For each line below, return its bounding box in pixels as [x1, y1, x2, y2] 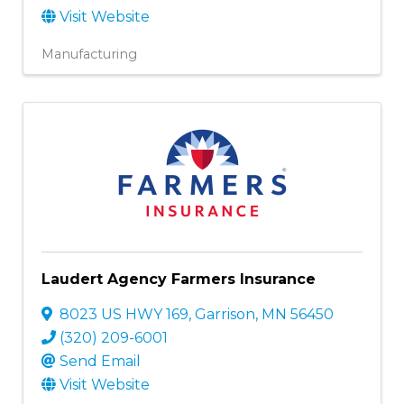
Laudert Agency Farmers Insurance [41, 270, 316, 288]
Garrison [195, 305, 255, 323]
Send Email [60, 352, 141, 370]
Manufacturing [41, 45, 137, 62]
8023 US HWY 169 [60, 305, 188, 323]
